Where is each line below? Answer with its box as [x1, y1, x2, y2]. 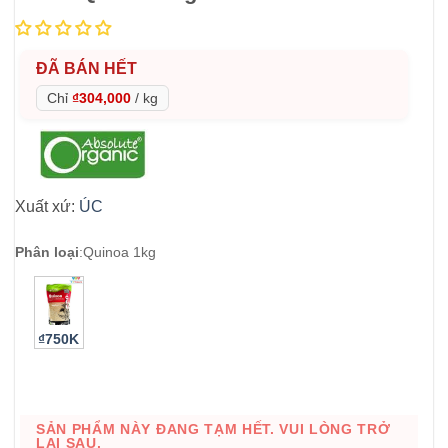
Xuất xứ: [15, 198, 79, 216]
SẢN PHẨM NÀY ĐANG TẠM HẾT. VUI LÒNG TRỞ [36, 421, 391, 437]
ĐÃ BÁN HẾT [36, 60, 137, 78]
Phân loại [15, 243, 79, 260]
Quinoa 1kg [83, 243, 156, 260]
